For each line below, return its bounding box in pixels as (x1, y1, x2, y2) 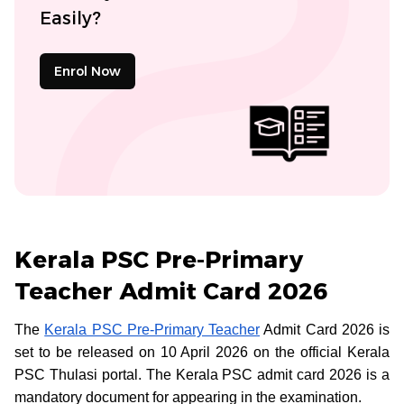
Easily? (40, 6, 101, 29)
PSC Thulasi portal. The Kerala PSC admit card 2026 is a (14, 366, 390, 382)
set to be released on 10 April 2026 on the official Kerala (14, 344, 390, 360)
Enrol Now (54, 62, 121, 79)
